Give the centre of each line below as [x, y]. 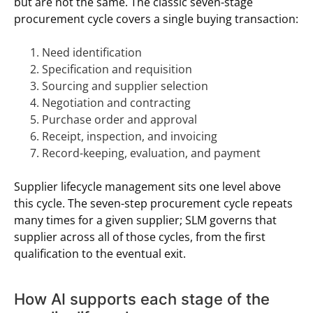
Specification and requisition [117, 70]
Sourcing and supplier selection [125, 86]
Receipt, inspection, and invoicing [130, 137]
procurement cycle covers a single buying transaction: [156, 19]
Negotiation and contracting [116, 103]
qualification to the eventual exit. [100, 254]
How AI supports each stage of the [142, 299]
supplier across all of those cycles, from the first [140, 237]
